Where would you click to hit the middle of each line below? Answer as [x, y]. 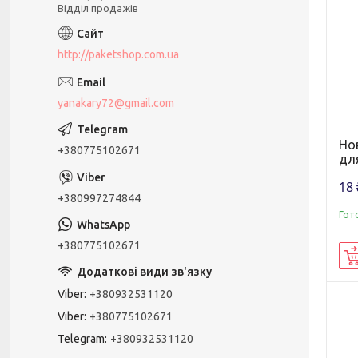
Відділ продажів [98, 8]
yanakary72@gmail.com [116, 103]
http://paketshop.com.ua [118, 55]
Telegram [81, 339]
